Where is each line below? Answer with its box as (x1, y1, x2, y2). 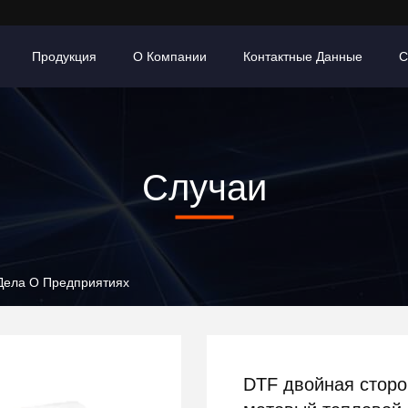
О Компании (133, 49, 207, 64)
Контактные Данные (243, 49, 362, 64)
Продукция (32, 49, 97, 64)
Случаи (141, 167, 267, 208)
